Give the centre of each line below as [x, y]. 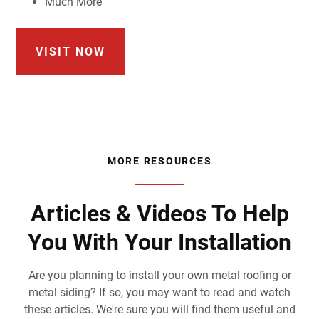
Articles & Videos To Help [159, 213]
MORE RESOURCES [159, 161]
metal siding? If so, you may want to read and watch [159, 292]
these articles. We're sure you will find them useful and [159, 309]
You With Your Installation [159, 242]
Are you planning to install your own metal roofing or [159, 275]
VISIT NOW [70, 51]
